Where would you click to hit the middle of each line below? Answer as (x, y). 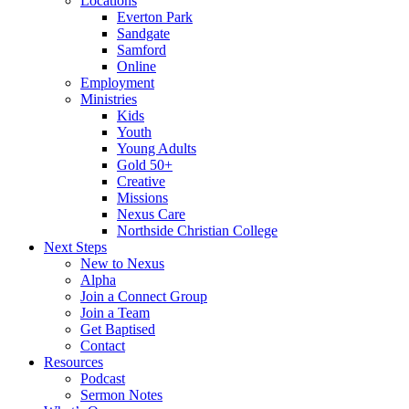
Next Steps (75, 247)
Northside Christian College (197, 231)
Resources (73, 362)
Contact (103, 346)
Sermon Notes (121, 395)
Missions (142, 198)
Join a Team (115, 313)
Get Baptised (118, 329)
